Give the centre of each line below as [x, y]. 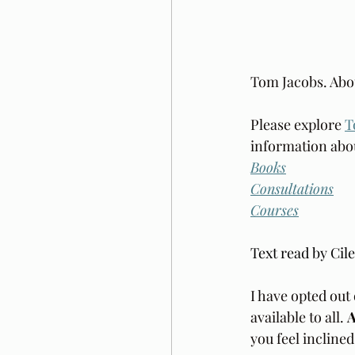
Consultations [292, 189]
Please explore [298, 125]
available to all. [299, 317]
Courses [275, 210]
